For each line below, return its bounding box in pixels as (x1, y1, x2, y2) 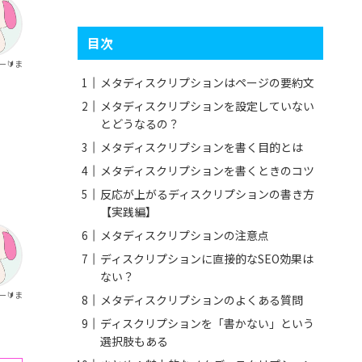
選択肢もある (100, 333, 168, 350)
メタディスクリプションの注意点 (100, 227, 269, 244)
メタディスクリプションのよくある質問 (100, 292, 303, 309)
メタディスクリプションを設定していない (100, 98, 314, 115)
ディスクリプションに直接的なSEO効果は (100, 250, 314, 267)
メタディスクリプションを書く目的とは (100, 139, 303, 156)
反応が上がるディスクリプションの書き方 (100, 186, 314, 203)
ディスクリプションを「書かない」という (100, 315, 314, 332)
